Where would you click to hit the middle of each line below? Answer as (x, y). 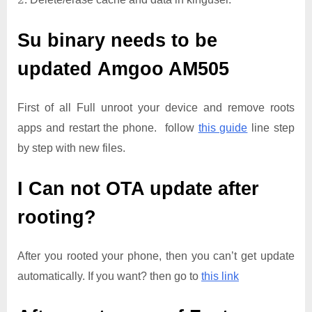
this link (220, 276)
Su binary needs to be (117, 41)
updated (57, 69)
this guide (223, 128)
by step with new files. (71, 148)
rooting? (57, 218)
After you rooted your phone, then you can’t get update (156, 256)
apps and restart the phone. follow (108, 128)
